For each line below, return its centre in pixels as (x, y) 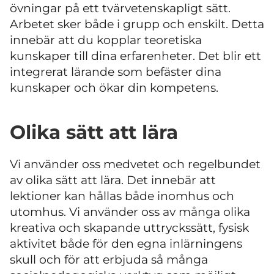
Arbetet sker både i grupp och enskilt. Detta (137, 24)
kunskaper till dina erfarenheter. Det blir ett (135, 56)
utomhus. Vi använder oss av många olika (130, 212)
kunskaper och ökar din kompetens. (114, 87)
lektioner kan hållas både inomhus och (122, 196)
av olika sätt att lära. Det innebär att (113, 180)
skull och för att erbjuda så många (109, 260)
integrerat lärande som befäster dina (116, 72)
